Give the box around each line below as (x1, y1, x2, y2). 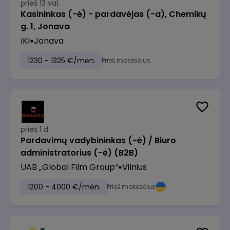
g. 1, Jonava (21, 21, 70, 32)
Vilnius (122, 161, 147, 173)
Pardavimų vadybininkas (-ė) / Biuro (21, 135, 176, 146)
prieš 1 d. (21, 124, 50, 135)
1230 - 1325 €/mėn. (28, 55, 95, 66)
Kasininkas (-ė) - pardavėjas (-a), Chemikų (21, 8, 206, 20)
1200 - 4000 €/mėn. (28, 182, 101, 192)
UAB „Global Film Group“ (21, 161, 118, 173)
